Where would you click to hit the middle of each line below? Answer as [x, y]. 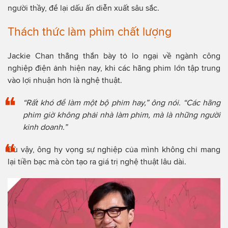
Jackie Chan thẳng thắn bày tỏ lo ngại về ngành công [114, 56]
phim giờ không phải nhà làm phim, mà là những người [122, 115]
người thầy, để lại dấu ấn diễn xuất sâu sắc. [83, 8]
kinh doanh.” [45, 127]
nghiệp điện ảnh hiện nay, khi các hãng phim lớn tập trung [114, 68]
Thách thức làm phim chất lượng [90, 32]
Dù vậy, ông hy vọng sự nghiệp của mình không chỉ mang [114, 150]
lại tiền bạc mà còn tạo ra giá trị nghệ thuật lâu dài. [97, 162]
